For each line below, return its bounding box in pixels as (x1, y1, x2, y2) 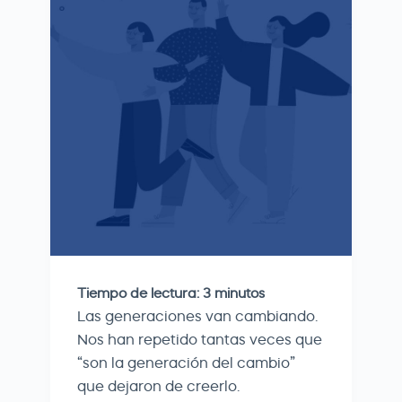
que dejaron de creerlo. (77, 377, 240, 395)
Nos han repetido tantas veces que (77, 330, 322, 348)
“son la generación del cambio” (77, 354, 295, 371)
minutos (214, 284, 265, 301)
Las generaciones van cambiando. (77, 307, 318, 325)
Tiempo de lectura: (77, 284, 199, 301)
